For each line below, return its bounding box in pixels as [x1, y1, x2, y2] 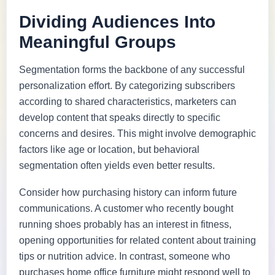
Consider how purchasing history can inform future [19, 187, 237, 198]
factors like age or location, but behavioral [19, 144, 199, 155]
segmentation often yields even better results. [19, 160, 215, 171]
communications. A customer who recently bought [19, 203, 233, 214]
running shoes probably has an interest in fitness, [19, 219, 231, 230]
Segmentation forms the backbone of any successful [19, 64, 245, 75]
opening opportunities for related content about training [19, 234, 256, 246]
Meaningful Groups [19, 32, 176, 52]
